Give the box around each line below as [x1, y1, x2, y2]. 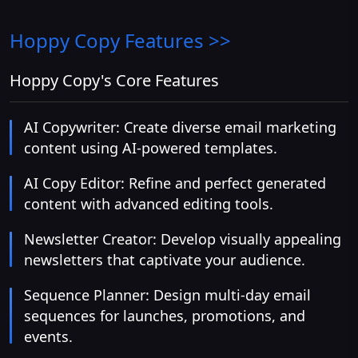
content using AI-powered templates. [24, 138, 277, 158]
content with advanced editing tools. [24, 194, 273, 214]
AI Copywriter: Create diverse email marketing [24, 117, 336, 137]
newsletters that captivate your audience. [24, 250, 305, 270]
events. [24, 327, 73, 347]
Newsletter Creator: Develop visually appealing [24, 229, 341, 249]
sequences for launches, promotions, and [24, 306, 305, 326]
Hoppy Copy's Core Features [10, 70, 219, 92]
